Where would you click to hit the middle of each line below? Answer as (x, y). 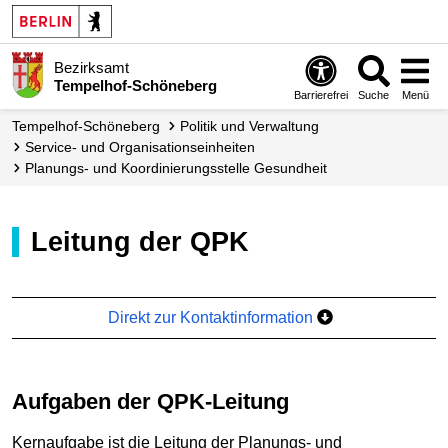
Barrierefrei (321, 94)
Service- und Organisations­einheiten (144, 147)
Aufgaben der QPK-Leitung (158, 401)
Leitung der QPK (148, 241)
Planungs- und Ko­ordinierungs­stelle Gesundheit (180, 168)
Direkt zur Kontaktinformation (213, 317)
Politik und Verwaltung (254, 126)
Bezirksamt (91, 67)
